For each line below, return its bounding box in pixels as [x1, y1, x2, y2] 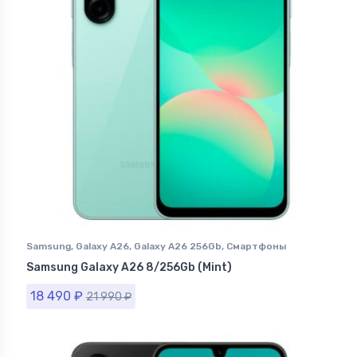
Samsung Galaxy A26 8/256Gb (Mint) [26, 261, 232, 275]
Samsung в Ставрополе [26, 255, 143, 267]
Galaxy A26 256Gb [134, 241, 222, 253]
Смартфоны [226, 241, 286, 253]
